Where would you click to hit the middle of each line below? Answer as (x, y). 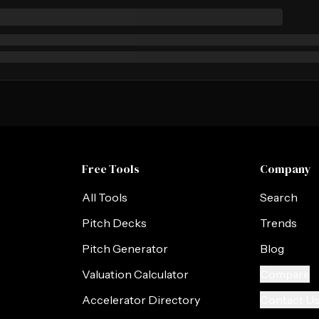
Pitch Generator (125, 249)
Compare (284, 274)
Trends (278, 223)
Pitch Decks (115, 223)
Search (278, 197)
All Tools (105, 197)
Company (285, 169)
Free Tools (111, 169)
